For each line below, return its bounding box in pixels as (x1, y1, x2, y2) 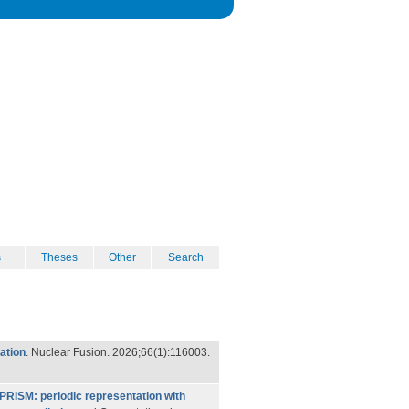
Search (167, 251, 204, 264)
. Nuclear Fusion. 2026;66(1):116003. (26, 346, 210, 359)
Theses (41, 251, 78, 264)
